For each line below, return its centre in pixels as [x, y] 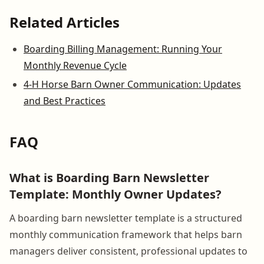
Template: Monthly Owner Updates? [115, 194]
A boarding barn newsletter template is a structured [126, 218]
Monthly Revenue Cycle [75, 65]
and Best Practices [65, 100]
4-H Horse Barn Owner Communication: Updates [132, 84]
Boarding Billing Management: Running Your [123, 49]
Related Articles [65, 22]
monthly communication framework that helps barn [126, 234]
